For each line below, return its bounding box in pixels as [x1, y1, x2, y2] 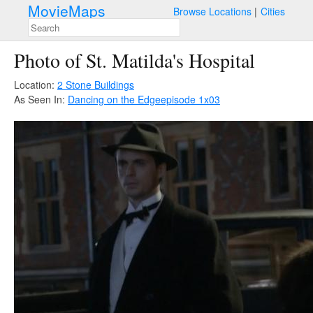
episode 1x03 [161, 92, 220, 106]
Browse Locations [173, 3, 252, 18]
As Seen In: [14, 92, 68, 106]
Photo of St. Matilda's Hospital [14, 47, 255, 73]
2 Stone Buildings [57, 78, 134, 92]
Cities [261, 3, 285, 18]
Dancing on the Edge [68, 92, 161, 106]
